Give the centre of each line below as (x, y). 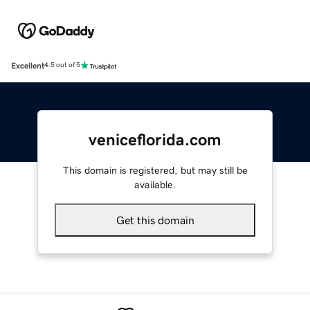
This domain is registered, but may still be (155, 170)
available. (155, 184)
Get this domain (155, 220)
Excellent (28, 65)
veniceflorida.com (155, 139)
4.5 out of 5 (62, 65)
